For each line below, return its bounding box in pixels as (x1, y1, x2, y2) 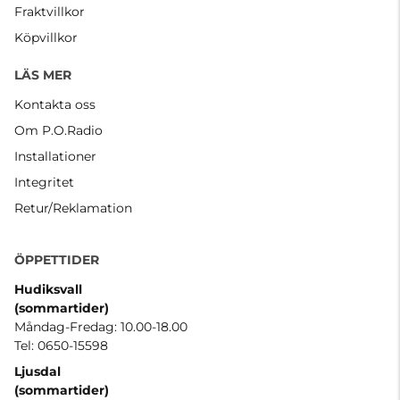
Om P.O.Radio (14, 122, 103, 139)
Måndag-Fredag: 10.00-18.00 (14, 319, 187, 336)
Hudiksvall (14, 281, 82, 298)
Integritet (14, 174, 74, 191)
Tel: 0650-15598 (14, 337, 108, 354)
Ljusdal (14, 363, 61, 380)
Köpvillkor (14, 29, 78, 46)
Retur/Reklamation (14, 200, 132, 217)
